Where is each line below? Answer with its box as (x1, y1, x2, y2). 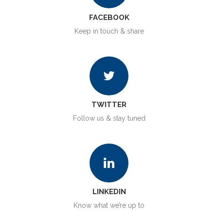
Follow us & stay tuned (73, 114, 145, 122)
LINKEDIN (92, 187, 126, 196)
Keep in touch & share (74, 27, 144, 35)
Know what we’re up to (73, 201, 145, 209)
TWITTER (91, 100, 127, 109)
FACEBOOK (89, 13, 129, 22)
